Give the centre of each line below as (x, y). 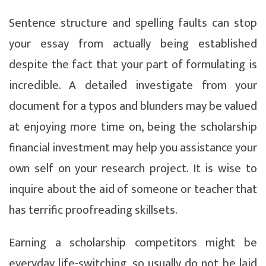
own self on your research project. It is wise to (133, 168)
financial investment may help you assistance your (133, 148)
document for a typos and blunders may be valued (133, 106)
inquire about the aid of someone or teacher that (133, 189)
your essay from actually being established (133, 44)
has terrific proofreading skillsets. (93, 210)
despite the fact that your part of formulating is (133, 64)
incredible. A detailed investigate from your (133, 85)
